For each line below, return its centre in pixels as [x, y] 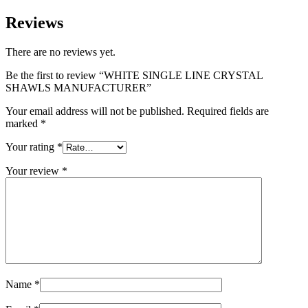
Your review [34, 171]
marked [23, 123]
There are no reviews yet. [60, 52]
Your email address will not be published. [95, 111]
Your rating [31, 147]
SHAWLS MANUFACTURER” [78, 88]
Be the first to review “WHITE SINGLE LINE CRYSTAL [134, 75]
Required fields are [228, 111]
